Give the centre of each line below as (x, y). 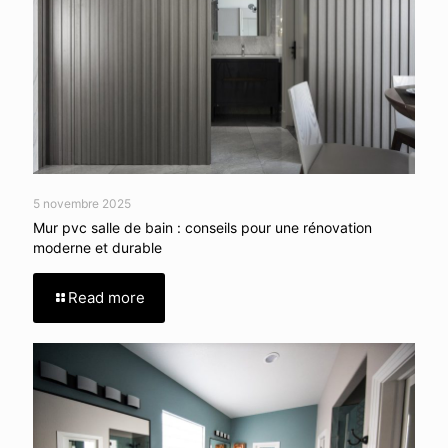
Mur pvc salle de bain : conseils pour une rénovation (202, 227)
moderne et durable (97, 247)
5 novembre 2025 (82, 203)
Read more (106, 297)
